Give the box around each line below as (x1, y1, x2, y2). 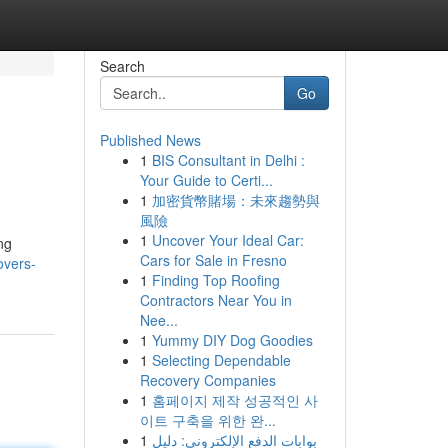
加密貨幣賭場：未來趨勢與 (151, 190, 320, 210)
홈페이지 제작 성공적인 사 (151, 390, 318, 410)
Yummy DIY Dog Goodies (151, 330, 313, 350)
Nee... (139, 310, 178, 330)
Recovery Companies (139, 370, 276, 390)
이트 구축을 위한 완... (139, 410, 276, 430)
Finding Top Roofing (151, 270, 280, 290)
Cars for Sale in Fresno (139, 250, 287, 270)
